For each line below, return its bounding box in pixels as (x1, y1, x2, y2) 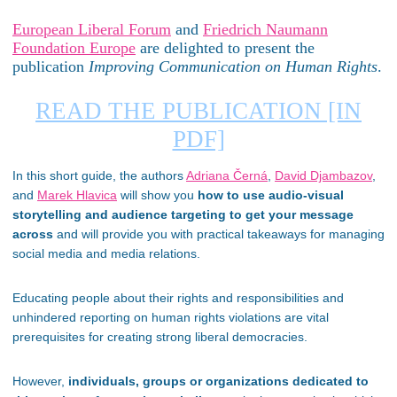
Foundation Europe (12, 39, 136, 58)
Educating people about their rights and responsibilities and (12, 290, 344, 305)
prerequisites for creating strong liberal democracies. (12, 329, 307, 344)
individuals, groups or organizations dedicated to (68, 373, 369, 388)
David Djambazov (275, 167, 372, 183)
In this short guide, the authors (12, 167, 186, 183)
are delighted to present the (136, 39, 315, 58)
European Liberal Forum (12, 20, 171, 39)
